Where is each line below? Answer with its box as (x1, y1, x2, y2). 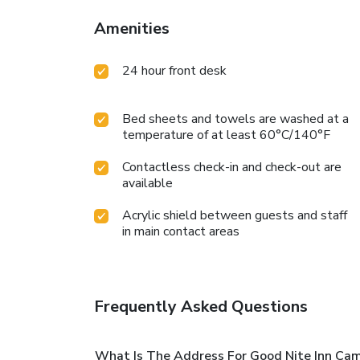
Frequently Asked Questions (94, 295, 308, 317)
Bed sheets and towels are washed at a (122, 109, 349, 128)
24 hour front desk (122, 61, 227, 80)
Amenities (94, 17, 170, 39)
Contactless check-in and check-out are (122, 157, 342, 176)
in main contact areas (122, 222, 239, 240)
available (122, 174, 173, 192)
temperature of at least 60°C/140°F (122, 125, 330, 144)
